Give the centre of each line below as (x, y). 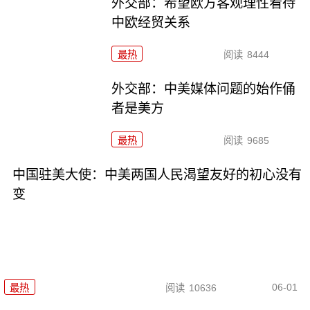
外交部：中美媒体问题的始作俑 (204, 89)
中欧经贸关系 (151, 22)
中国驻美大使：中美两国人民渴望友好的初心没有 (157, 174)
